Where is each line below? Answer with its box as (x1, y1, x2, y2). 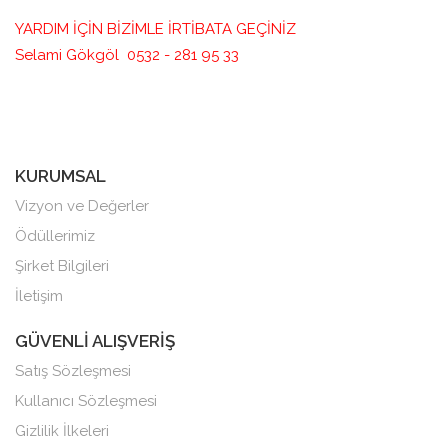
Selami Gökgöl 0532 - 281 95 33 (15, 46, 239, 64)
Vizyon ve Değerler (15, 197, 149, 215)
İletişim (15, 287, 63, 305)
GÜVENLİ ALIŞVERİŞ (15, 331, 175, 351)
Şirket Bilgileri (15, 257, 109, 275)
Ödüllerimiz (15, 227, 95, 245)
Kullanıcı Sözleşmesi (15, 392, 157, 410)
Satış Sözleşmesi (15, 362, 131, 380)
